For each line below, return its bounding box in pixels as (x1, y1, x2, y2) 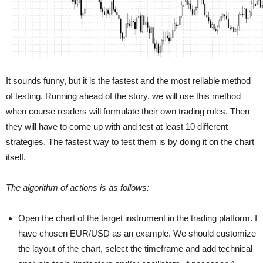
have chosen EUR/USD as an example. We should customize (18, 228, 256, 238)
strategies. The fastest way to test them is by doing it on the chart (6, 136, 254, 147)
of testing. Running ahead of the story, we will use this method (6, 90, 241, 101)
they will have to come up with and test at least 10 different (6, 121, 228, 131)
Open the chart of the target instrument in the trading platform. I (18, 213, 257, 223)
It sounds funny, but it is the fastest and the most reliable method (6, 75, 251, 86)
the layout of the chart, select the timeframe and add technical (18, 243, 252, 254)
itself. (6, 151, 26, 162)
